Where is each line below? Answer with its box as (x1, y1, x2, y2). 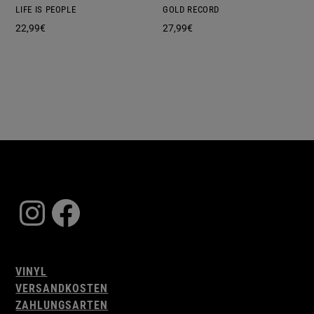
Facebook (48, 191, 194, 232)
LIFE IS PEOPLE (15, 4, 76, 15)
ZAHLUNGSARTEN (15, 299, 109, 313)
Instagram (15, 191, 167, 232)
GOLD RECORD (163, 4, 220, 15)
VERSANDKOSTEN (15, 282, 109, 296)
